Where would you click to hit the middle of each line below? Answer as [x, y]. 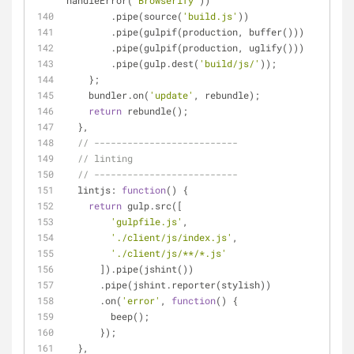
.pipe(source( [147, 16]
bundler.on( [119, 95]
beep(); [130, 316]
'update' [171, 95]
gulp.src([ [152, 205]
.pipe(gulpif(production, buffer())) [207, 32]
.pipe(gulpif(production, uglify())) [207, 47]
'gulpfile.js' [147, 221]
